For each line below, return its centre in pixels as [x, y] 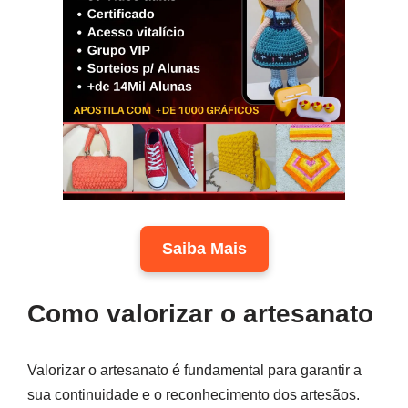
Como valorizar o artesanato [200, 313]
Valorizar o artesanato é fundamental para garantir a [194, 370]
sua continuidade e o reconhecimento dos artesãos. [194, 394]
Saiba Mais [204, 248]
